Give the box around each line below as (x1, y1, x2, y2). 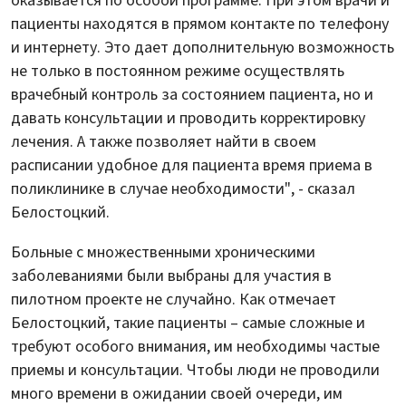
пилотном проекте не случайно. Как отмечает (11, 287, 336, 311)
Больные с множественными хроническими (11, 240, 315, 264)
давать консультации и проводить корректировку (11, 106, 365, 130)
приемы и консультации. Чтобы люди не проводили (11, 358, 380, 382)
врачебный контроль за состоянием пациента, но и (11, 82, 373, 106)
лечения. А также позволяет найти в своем (11, 130, 316, 153)
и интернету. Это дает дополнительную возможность (11, 35, 394, 59)
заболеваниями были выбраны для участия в (11, 264, 332, 287)
